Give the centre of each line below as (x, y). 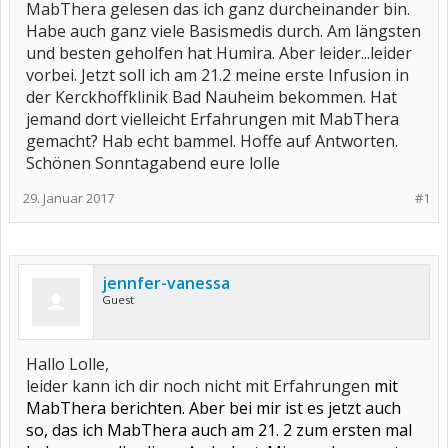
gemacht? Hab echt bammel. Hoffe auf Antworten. (212, 141)
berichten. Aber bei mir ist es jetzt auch (255, 408)
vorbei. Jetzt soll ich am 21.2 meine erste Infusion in (217, 75)
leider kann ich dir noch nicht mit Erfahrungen (200, 386)
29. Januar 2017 (68, 198)
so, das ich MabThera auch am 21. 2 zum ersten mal (219, 430)
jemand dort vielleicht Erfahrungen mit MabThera (212, 119)
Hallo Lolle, (67, 364)
